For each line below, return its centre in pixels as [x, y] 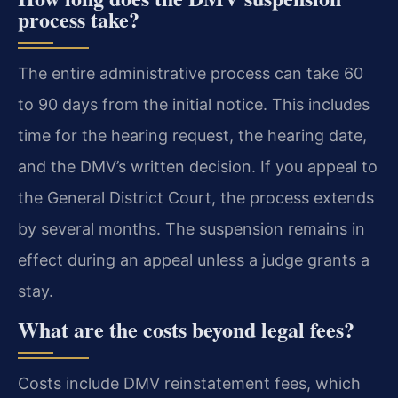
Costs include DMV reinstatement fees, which [189, 384]
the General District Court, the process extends [196, 197]
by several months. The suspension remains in [191, 228]
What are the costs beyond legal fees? [186, 330]
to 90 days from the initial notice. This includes [194, 104]
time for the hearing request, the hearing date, [192, 135]
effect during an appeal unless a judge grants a [194, 259]
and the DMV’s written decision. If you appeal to [198, 166]
